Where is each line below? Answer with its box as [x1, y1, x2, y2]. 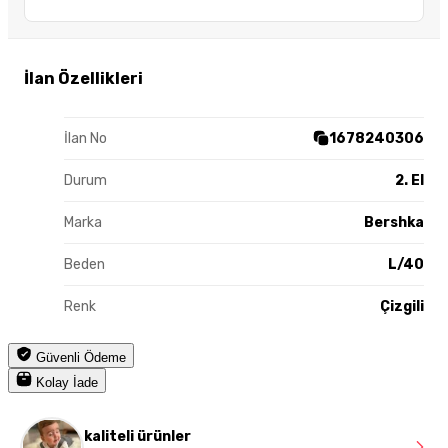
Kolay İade [32, 374, 98, 390]
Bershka [364, 213, 424, 231]
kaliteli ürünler [84, 428, 191, 446]
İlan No [64, 129, 107, 147]
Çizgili [380, 297, 424, 315]
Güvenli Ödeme [32, 349, 126, 365]
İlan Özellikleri [24, 68, 143, 88]
